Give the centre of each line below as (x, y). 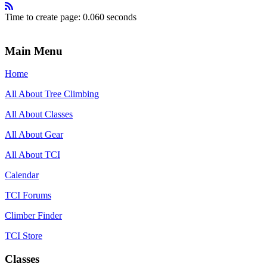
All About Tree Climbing (52, 94)
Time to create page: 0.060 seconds (71, 17)
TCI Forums (28, 195)
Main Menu (34, 51)
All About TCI (32, 155)
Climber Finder (33, 216)
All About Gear (34, 135)
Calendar (22, 175)
